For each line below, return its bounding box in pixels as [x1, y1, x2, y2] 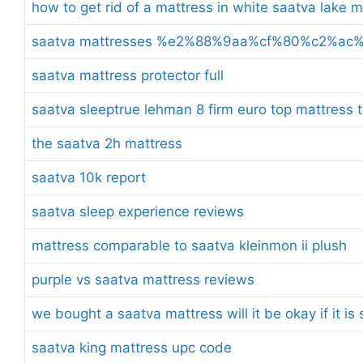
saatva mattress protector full [32, 66, 224, 83]
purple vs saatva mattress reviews [32, 271, 254, 288]
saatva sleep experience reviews [32, 203, 244, 220]
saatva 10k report [32, 169, 146, 186]
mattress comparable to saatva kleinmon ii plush [32, 237, 347, 254]
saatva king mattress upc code [32, 339, 232, 356]
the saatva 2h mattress [32, 135, 182, 152]
